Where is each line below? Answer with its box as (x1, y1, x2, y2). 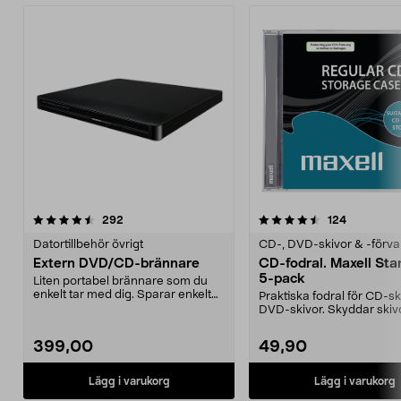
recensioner (123, 214, 183, 225)
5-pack (259, 272, 305, 286)
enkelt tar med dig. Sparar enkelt (33, 289, 211, 301)
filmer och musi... (33, 303, 126, 314)
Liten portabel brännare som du (33, 276, 208, 287)
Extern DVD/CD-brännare (33, 257, 200, 270)
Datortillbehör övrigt (33, 239, 143, 251)
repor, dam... (259, 318, 327, 329)
